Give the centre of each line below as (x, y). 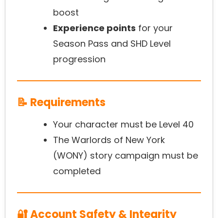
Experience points (94, 28)
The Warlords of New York (109, 140)
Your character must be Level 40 (123, 125)
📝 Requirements (61, 103)
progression (79, 59)
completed (77, 171)
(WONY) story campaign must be (126, 156)
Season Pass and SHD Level (112, 44)
